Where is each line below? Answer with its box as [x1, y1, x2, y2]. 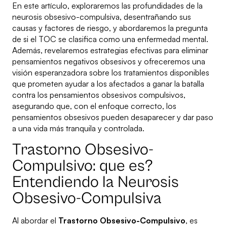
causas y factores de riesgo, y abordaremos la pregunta [12, 23, 208, 33]
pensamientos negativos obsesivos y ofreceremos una [12, 56, 205, 67]
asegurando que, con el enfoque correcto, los [12, 101, 176, 111]
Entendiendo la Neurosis [12, 173, 179, 192]
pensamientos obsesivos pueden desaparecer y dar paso [12, 112, 213, 123]
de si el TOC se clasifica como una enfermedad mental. [12, 34, 208, 45]
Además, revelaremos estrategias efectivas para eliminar [12, 45, 208, 56]
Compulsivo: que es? [12, 157, 153, 176]
